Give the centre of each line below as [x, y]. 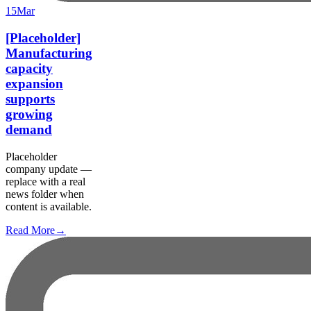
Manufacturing [49, 53]
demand [29, 129]
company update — [49, 169]
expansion [34, 83]
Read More [30, 230]
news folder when [45, 194]
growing [29, 114]
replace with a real [45, 181]
